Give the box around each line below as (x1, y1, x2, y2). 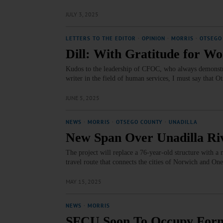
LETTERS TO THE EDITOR (66, 35, 136, 42)
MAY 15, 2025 (66, 178, 102, 185)
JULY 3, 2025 (66, 10, 99, 18)
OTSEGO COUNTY (116, 118, 163, 125)
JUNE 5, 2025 (66, 94, 100, 102)
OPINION (142, 35, 165, 42)
